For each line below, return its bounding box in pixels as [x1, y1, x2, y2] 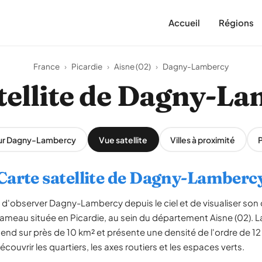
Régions [219, 17, 254, 28]
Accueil [168, 17, 200, 28]
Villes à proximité [170, 134, 235, 145]
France [33, 61, 60, 71]
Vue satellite [99, 134, 147, 145]
